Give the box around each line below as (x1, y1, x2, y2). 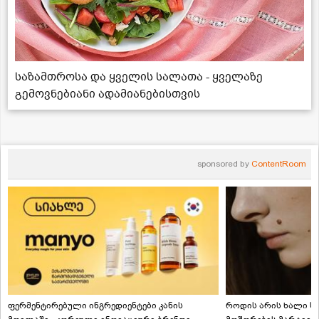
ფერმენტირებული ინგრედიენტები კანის (8, 299, 183, 311)
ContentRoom (251, 158, 306, 169)
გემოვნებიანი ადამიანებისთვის (15, 85, 200, 102)
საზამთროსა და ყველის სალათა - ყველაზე (15, 68, 263, 85)
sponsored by (197, 158, 251, 169)
